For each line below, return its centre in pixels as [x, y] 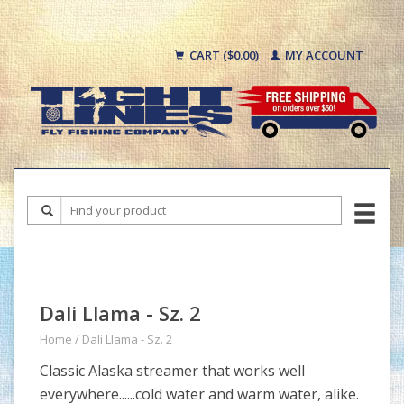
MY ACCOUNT [323, 55]
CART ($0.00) [224, 55]
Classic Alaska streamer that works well [172, 371]
